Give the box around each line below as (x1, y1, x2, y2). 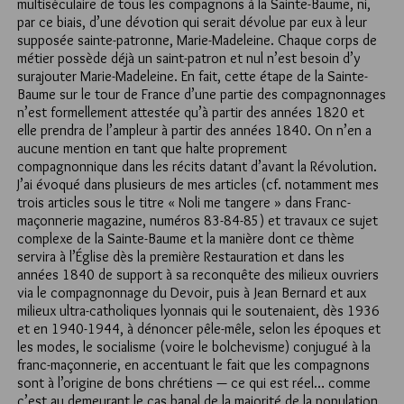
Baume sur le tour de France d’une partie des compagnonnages (17, 86, 386, 104)
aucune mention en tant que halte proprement (17, 140, 287, 158)
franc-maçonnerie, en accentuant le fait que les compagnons (17, 356, 370, 374)
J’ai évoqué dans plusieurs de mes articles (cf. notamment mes (17, 176, 379, 194)
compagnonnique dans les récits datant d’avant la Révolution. (17, 158, 377, 176)
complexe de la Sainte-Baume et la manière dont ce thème (17, 230, 354, 248)
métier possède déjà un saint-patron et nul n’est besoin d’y (17, 50, 360, 68)
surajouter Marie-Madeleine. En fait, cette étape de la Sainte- (17, 68, 368, 86)
